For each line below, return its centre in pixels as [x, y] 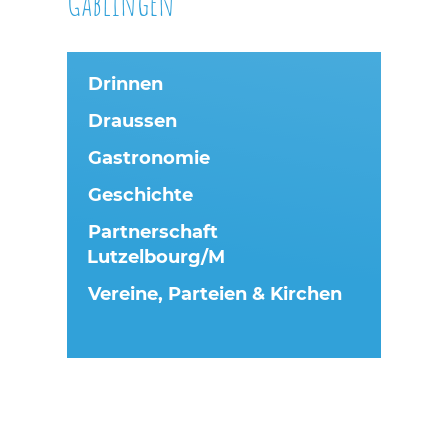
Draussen [133, 120]
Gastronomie [149, 157]
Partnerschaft [153, 231]
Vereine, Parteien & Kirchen [215, 293]
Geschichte [141, 194]
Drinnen [126, 83]
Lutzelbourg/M [156, 256]
